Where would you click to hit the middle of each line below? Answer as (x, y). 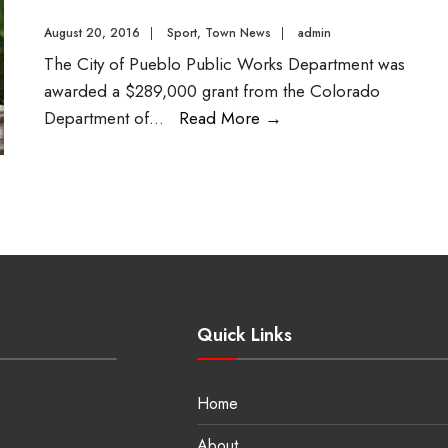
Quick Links (244, 335)
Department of (96, 118)
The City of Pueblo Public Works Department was (224, 64)
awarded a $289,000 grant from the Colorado (212, 91)
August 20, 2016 (92, 33)
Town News (238, 33)
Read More (222, 118)
